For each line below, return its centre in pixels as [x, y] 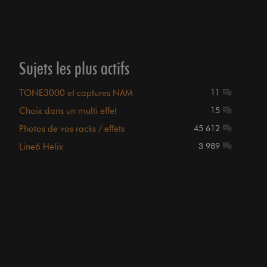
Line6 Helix [41, 147]
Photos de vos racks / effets [72, 129]
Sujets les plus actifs [74, 68]
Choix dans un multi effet [68, 111]
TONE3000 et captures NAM [76, 93]
